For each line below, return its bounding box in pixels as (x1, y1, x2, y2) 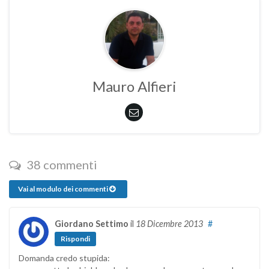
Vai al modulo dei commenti (18, 184, 109, 193)
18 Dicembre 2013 (136, 219, 203, 229)
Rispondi (61, 234, 90, 244)
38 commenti (24, 157, 97, 172)
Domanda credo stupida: (19, 253, 110, 264)
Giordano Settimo (55, 219, 128, 229)
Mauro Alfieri (92, 77, 177, 95)
